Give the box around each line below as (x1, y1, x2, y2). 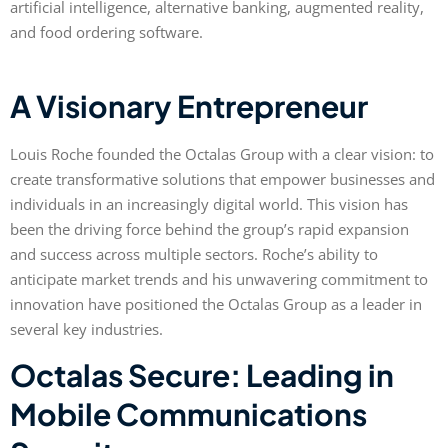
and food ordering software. (10, 21, 203, 42)
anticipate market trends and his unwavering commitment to (10, 268, 428, 289)
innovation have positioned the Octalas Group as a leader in (10, 293, 422, 314)
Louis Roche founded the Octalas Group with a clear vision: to (10, 143, 434, 164)
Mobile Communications (10, 395, 367, 434)
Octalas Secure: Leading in (10, 356, 394, 395)
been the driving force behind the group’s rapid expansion (10, 218, 409, 239)
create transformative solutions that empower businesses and (10, 168, 435, 189)
